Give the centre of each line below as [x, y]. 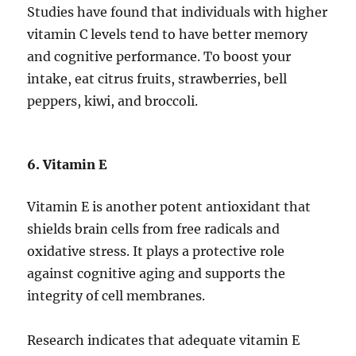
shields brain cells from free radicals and [154, 229]
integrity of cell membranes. [116, 296]
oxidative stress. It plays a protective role [156, 252]
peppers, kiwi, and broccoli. [113, 101]
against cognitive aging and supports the [157, 274]
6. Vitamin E [68, 165]
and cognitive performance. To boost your [159, 57]
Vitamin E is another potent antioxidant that [169, 207]
